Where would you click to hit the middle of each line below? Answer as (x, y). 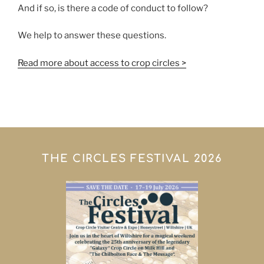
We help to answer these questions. (92, 36)
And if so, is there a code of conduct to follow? (113, 8)
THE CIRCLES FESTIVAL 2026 (132, 159)
